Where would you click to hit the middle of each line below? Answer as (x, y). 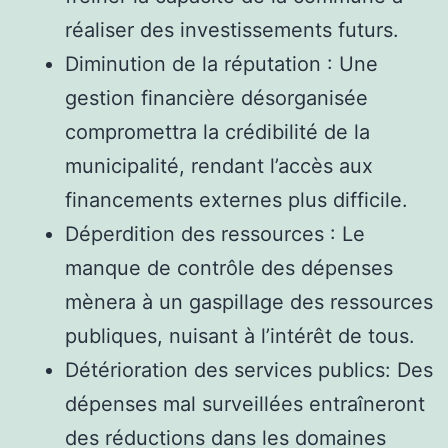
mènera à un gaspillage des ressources (249, 301)
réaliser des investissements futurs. (232, 29)
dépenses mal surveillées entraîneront (245, 403)
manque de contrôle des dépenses (229, 267)
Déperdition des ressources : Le (215, 233)
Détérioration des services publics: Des (249, 369)
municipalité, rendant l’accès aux (219, 165)
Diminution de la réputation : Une (221, 63)
